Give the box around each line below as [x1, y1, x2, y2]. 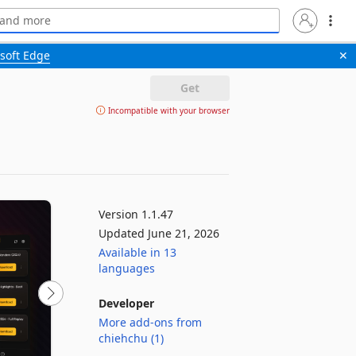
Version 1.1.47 [99, 207, 173, 222]
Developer [99, 296, 154, 311]
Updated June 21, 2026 [99, 226, 219, 241]
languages [99, 261, 155, 276]
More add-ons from [99, 315, 202, 330]
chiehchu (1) [99, 331, 164, 346]
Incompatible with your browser [105, 105, 230, 116]
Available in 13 [99, 245, 176, 260]
